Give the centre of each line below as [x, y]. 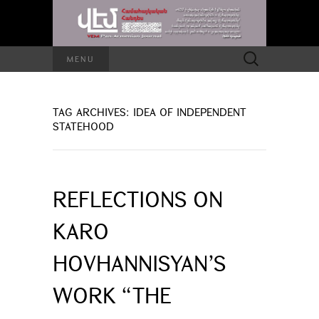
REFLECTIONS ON [138, 198]
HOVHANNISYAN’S [139, 262]
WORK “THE [112, 294]
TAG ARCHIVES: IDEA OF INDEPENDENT [150, 111]
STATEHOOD [83, 126]
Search [250, 53]
